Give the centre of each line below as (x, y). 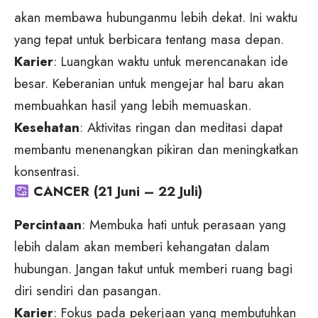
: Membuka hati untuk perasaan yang (184, 224)
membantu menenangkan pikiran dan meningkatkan (156, 150)
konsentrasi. (47, 172)
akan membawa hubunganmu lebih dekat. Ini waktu (156, 18)
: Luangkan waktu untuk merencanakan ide (171, 62)
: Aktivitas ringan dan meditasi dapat (181, 128)
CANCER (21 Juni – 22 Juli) (116, 192)
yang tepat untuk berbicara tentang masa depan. (149, 40)
